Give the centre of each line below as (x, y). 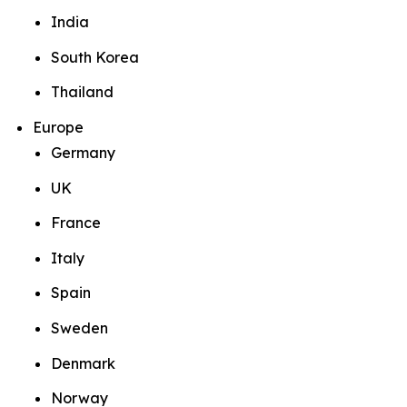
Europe (58, 127)
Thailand (82, 92)
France (76, 223)
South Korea (95, 57)
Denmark (83, 363)
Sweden (79, 328)
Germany (83, 152)
